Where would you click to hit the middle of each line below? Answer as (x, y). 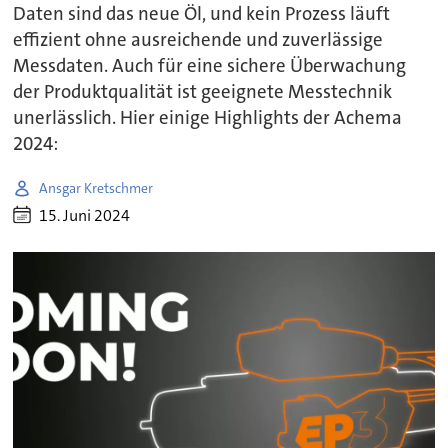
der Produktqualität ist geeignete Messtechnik (203, 92)
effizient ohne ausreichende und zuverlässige (198, 40)
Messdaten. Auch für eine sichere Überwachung (210, 66)
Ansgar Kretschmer (96, 187)
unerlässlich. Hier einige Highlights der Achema (208, 118)
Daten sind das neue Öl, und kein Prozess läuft (202, 14)
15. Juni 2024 (85, 215)
